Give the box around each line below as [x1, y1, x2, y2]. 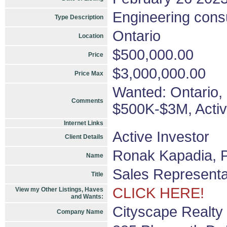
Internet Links [64, 120, 103, 127]
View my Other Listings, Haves [15, 186, 103, 193]
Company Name [57, 208, 103, 215]
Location [79, 32, 103, 40]
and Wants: [71, 193, 103, 200]
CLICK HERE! [112, 185, 204, 201]
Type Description [55, 14, 103, 21]
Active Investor [112, 129, 209, 145]
